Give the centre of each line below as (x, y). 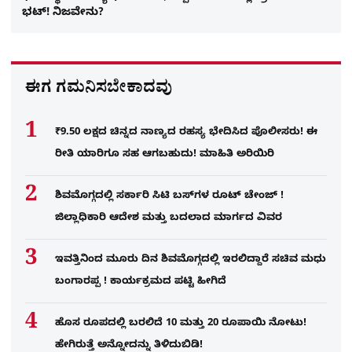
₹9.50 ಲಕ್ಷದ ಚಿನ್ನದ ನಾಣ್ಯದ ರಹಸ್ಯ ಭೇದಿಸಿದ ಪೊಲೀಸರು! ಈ (186, 132)
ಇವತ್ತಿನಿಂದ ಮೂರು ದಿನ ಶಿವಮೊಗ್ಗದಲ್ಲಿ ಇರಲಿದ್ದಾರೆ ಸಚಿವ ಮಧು (191, 260)
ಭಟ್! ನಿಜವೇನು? (63, 13)
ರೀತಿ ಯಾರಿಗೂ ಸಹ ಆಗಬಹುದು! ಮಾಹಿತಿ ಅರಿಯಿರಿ (165, 154)
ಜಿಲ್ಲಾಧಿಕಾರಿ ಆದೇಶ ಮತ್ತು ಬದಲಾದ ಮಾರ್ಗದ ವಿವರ (169, 218)
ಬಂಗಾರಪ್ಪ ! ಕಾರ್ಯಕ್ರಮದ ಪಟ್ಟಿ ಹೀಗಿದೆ (141, 282)
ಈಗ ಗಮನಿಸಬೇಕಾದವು (99, 90)
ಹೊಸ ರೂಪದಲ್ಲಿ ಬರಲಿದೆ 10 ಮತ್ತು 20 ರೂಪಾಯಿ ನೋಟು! (181, 323)
